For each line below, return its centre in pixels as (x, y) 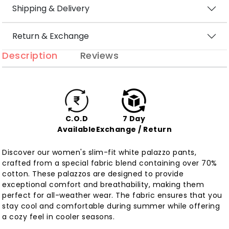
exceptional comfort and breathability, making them (103, 185)
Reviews (99, 55)
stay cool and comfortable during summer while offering (111, 206)
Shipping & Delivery (51, 9)
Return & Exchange (51, 36)
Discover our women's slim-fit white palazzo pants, (99, 153)
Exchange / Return (134, 130)
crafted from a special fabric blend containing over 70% (110, 163)
